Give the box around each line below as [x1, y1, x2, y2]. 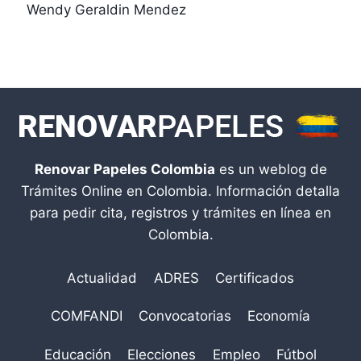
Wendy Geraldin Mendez [26, 2, 186, 19]
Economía [247, 308, 311, 325]
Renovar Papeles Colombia [34, 160, 215, 177]
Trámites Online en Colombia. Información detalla [21, 182, 340, 199]
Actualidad [67, 269, 138, 286]
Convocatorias [139, 308, 231, 325]
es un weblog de [214, 160, 327, 177]
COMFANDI [50, 308, 122, 325]
